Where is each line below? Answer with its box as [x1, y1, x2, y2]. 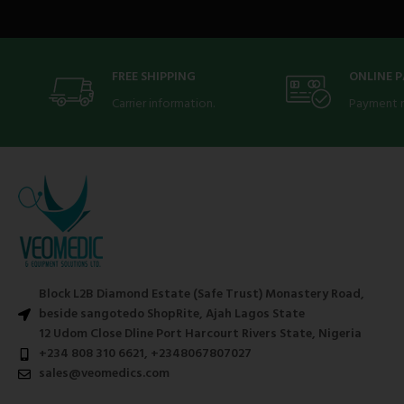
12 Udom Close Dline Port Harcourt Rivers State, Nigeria [38, 323, 362, 344]
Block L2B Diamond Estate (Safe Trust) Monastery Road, [38, 283, 364, 305]
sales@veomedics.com [38, 363, 170, 384]
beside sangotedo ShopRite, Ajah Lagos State [38, 303, 305, 325]
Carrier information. [112, 93, 216, 115]
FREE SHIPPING [112, 66, 197, 87]
